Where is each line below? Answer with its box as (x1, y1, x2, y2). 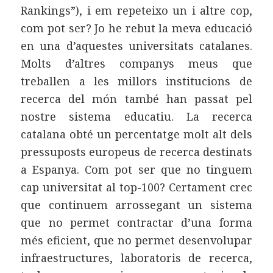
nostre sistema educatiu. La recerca (21, 108, 252, 124)
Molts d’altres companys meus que (21, 55, 252, 71)
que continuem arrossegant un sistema (21, 197, 252, 212)
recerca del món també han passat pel (21, 91, 252, 106)
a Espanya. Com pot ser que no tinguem (21, 161, 252, 177)
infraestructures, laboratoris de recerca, (21, 250, 252, 265)
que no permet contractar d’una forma (21, 214, 252, 230)
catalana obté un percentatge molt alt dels (21, 126, 252, 141)
